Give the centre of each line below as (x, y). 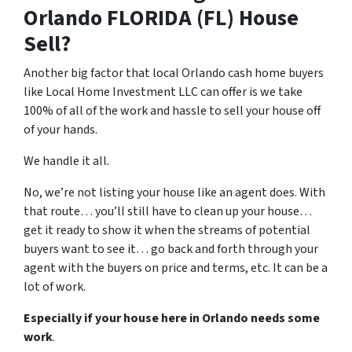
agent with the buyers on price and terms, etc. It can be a (176, 268)
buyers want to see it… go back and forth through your (171, 249)
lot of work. (55, 287)
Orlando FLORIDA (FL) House (161, 18)
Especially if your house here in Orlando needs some (172, 318)
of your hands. (60, 130)
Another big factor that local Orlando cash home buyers (174, 73)
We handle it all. (66, 161)
